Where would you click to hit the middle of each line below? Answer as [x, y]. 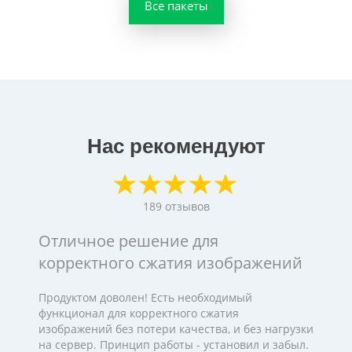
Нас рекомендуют [176, 146]
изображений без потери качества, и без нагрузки [176, 328]
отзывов [187, 206]
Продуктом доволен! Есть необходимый [145, 297]
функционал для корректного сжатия [139, 313]
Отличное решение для [128, 240]
